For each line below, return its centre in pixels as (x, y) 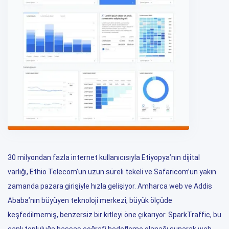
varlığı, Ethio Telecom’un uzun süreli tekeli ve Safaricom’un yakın (112, 172)
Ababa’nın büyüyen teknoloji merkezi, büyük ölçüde (90, 201)
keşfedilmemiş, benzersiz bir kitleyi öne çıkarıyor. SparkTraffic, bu (114, 215)
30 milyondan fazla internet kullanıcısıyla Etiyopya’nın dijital (104, 158)
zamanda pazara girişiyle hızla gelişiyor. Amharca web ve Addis (110, 186)
